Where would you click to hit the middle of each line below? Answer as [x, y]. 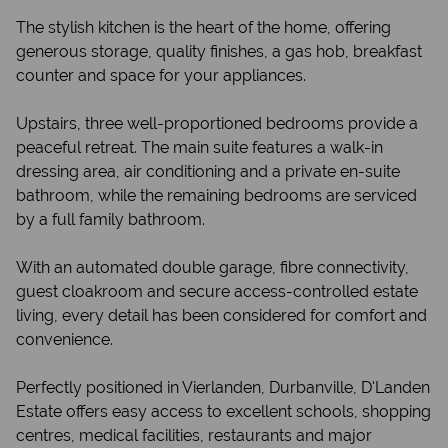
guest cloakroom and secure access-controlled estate [217, 291]
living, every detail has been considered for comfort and [221, 315]
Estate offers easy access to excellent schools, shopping [223, 411]
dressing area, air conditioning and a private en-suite [208, 171]
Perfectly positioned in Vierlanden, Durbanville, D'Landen [223, 387]
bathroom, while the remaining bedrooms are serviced [216, 195]
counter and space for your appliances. [161, 75]
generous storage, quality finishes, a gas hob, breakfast [219, 51]
